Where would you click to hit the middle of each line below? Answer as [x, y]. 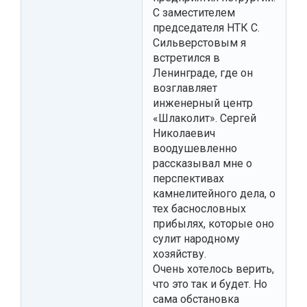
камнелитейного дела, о [214, 194]
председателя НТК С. [206, 28]
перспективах [188, 179]
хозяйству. [180, 254]
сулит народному [196, 239]
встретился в [186, 58]
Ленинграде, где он [203, 73]
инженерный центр [203, 103]
